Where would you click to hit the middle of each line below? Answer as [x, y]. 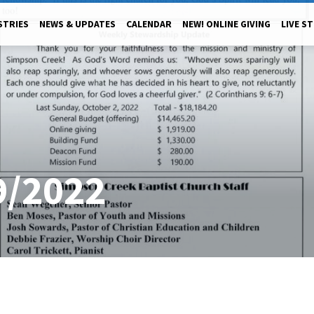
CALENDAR [149, 24]
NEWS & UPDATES [77, 24]
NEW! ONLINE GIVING [226, 24]
